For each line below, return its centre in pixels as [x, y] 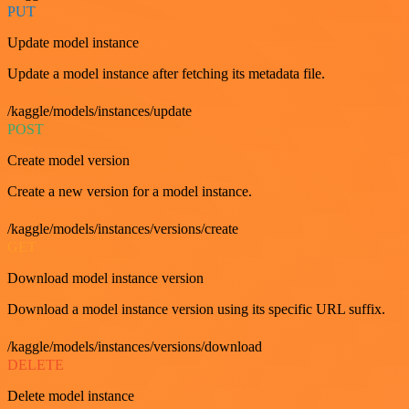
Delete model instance [71, 395]
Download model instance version [105, 278]
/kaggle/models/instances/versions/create [123, 228]
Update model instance [73, 42]
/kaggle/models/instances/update [100, 110]
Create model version [68, 160]
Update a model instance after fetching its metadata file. [166, 73]
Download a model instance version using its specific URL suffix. [196, 309]
